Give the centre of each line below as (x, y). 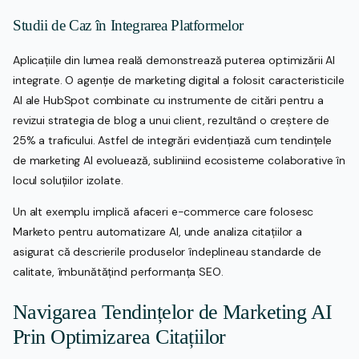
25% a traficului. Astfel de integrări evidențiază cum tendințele (173, 141)
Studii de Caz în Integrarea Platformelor (128, 26)
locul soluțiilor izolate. (68, 181)
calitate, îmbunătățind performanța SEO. (118, 272)
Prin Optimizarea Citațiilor (119, 337)
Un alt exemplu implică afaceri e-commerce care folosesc (163, 212)
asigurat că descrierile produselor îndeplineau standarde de (167, 252)
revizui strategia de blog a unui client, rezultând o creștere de (171, 121)
